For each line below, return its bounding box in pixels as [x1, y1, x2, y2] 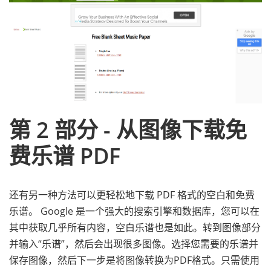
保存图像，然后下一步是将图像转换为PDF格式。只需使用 [9, 253, 260, 267]
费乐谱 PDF [9, 141, 120, 171]
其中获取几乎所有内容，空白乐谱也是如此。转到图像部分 [9, 221, 261, 234]
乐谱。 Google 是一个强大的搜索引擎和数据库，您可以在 [9, 204, 260, 218]
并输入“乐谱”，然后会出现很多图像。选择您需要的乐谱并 [9, 237, 258, 250]
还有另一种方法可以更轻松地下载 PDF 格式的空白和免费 [9, 188, 255, 201]
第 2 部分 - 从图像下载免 [9, 115, 247, 145]
